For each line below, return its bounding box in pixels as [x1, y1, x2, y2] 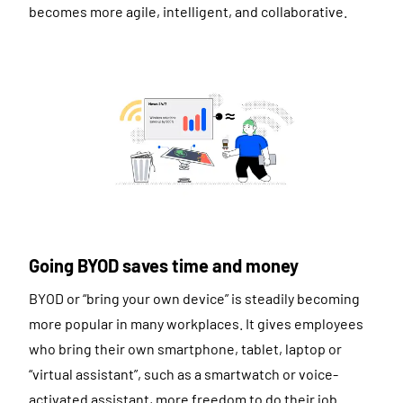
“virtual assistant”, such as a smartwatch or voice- [29, 364, 338, 382]
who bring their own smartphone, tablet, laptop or [29, 339, 342, 357]
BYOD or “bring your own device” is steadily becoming [29, 289, 360, 307]
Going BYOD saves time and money [29, 254, 299, 276]
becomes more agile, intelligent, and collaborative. [29, 3, 347, 21]
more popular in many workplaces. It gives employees [29, 314, 363, 332]
